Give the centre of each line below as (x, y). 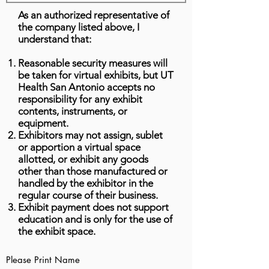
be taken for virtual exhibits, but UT (96, 75)
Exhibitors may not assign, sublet (90, 135)
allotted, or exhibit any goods (83, 159)
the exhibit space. (57, 231)
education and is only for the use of (95, 219)
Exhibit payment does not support (93, 207)
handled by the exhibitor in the (86, 183)
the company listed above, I (79, 27)
